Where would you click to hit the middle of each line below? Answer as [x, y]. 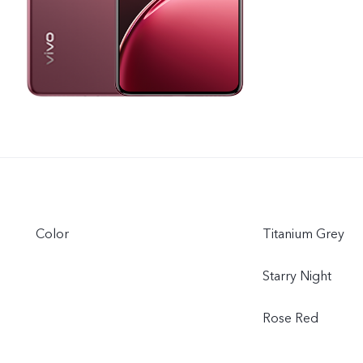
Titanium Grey [303, 234]
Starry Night [297, 276]
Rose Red [290, 318]
